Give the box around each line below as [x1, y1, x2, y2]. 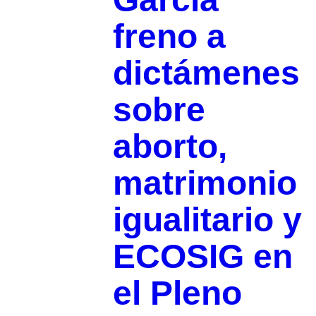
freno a [112, 18, 226, 56]
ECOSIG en [112, 238, 293, 276]
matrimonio [112, 164, 297, 202]
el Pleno [112, 274, 242, 312]
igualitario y [112, 201, 302, 239]
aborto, [112, 128, 227, 166]
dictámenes [112, 54, 300, 92]
